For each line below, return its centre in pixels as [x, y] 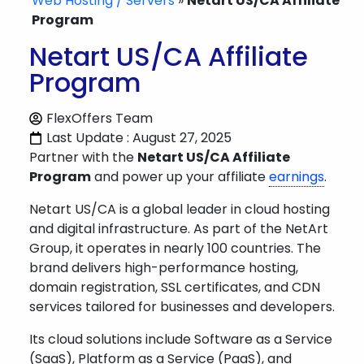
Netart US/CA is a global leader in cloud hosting [180, 209]
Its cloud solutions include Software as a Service [181, 339]
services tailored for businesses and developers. [182, 307]
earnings [297, 177]
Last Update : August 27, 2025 [139, 138]
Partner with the [83, 157]
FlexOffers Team [100, 118]
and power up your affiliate [180, 177]
